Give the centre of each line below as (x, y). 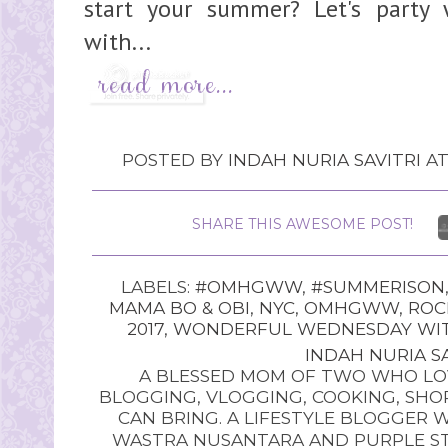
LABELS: (157, 286)
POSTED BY (175, 159)
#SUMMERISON (377, 286)
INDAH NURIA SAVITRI (324, 159)
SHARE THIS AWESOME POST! (302, 223)
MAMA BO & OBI (179, 307)
